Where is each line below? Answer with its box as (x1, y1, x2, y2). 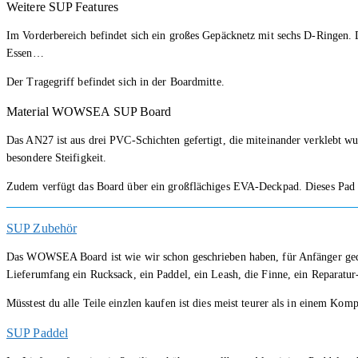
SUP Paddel (6, 326, 68, 340)
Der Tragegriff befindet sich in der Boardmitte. (6, 76, 225, 89)
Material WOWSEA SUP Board (6, 105, 172, 119)
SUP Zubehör (6, 221, 78, 236)
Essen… (6, 47, 44, 60)
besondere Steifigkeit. (6, 152, 107, 165)
